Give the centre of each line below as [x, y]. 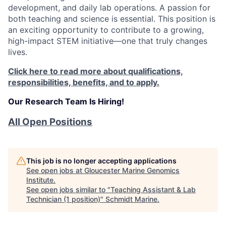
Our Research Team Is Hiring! [66, 101]
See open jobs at [55, 170]
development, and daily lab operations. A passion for [109, 7]
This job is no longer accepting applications [101, 160]
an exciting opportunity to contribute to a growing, [106, 30]
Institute [40, 180]
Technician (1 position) [63, 199]
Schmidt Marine [131, 199]
